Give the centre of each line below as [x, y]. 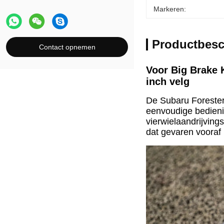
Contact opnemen [67, 47]
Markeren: [170, 9]
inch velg [168, 81]
